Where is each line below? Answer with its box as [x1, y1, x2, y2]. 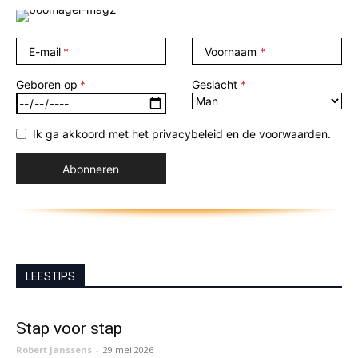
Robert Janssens [16, 344, 92, 356]
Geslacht [192, 78, 238, 92]
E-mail [29, 44, 61, 58]
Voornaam [205, 44, 257, 58]
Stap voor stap [16, 319, 122, 339]
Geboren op [16, 78, 78, 92]
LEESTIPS [26, 270, 75, 284]
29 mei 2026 [103, 344, 153, 356]
